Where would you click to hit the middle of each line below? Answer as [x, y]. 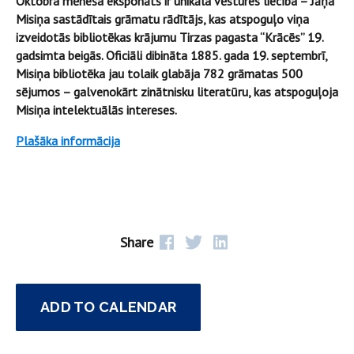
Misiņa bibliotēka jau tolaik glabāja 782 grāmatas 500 [159, 73]
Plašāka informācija [68, 141]
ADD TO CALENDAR [109, 307]
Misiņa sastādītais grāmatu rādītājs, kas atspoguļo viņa [162, 19]
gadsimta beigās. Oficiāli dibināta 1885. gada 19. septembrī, [171, 55]
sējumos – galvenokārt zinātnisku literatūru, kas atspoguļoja [177, 92]
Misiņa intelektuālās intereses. [96, 110]
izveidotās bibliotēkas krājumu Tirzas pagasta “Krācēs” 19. [169, 37]
